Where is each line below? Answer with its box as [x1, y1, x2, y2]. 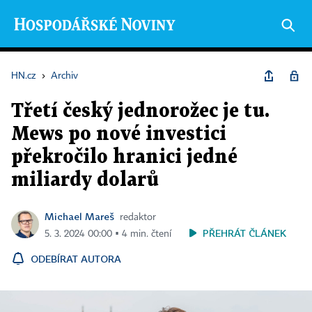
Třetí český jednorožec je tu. [11, 102, 270, 120]
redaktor [120, 212, 156, 222]
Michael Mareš [45, 210, 114, 222]
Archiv [51, 71, 78, 81]
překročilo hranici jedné [11, 148, 237, 166]
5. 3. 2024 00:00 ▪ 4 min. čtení [45, 229, 171, 239]
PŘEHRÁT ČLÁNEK [203, 227, 286, 239]
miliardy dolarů [11, 171, 159, 189]
